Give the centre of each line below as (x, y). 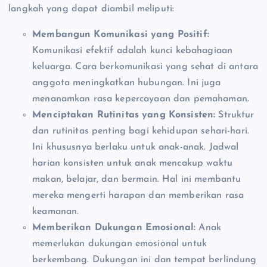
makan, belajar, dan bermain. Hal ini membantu (137, 179)
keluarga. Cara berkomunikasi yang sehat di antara (145, 66)
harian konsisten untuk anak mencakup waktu (132, 163)
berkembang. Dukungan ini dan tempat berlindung (145, 260)
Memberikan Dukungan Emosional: (114, 227)
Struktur (235, 115)
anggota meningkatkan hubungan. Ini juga (127, 83)
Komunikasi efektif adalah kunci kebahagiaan (133, 50)
